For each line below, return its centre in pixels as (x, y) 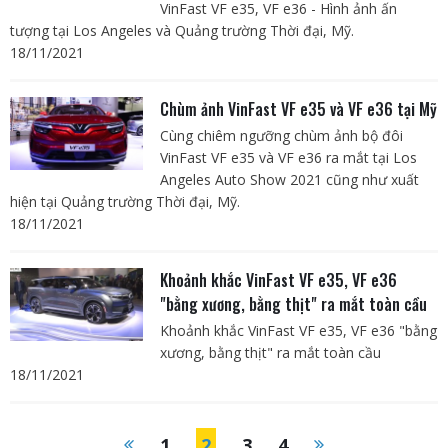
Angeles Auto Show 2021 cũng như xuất (289, 179)
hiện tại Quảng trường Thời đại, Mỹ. (125, 201)
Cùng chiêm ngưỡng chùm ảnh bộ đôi (281, 135)
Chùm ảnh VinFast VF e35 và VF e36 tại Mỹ (298, 108)
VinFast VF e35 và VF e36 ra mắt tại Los (288, 157)
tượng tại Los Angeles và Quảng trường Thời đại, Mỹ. (182, 30)
